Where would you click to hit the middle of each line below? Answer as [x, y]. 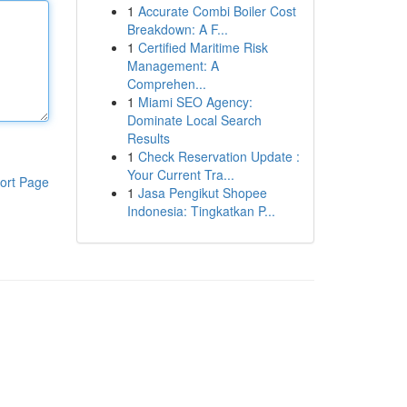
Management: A [173, 65]
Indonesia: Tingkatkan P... [201, 211]
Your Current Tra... [180, 174]
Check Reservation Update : [218, 156]
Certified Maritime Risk [203, 47]
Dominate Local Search [194, 120]
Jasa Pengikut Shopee [202, 193]
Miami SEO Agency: [195, 102]
